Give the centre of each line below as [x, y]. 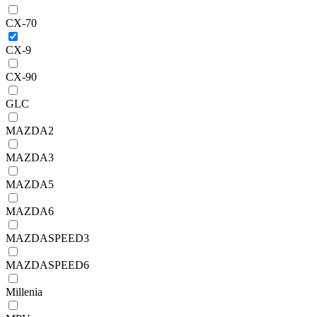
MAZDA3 [30, 157]
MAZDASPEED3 [47, 238]
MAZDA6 [30, 211]
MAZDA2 [30, 130]
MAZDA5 [30, 184]
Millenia [24, 292]
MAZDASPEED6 [47, 265]
